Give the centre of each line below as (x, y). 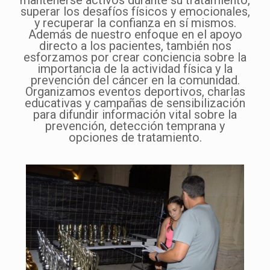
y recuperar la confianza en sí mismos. (135, 23)
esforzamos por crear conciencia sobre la (135, 57)
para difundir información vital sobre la (135, 115)
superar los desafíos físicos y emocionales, (135, 11)
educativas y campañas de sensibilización (135, 103)
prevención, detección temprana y (135, 126)
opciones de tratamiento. (135, 137)
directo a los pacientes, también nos (135, 46)
